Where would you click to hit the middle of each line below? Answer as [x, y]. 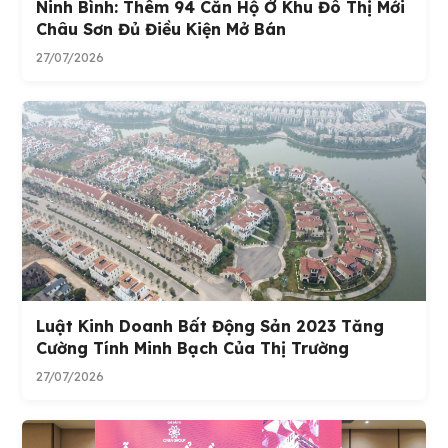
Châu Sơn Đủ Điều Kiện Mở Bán [161, 29]
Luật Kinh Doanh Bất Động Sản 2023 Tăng [210, 326]
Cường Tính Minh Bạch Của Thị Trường [193, 348]
